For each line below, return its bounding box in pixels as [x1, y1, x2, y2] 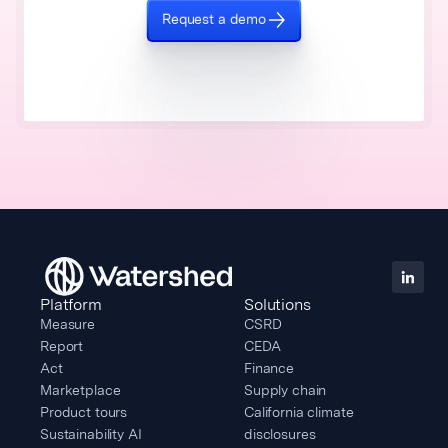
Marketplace [40, 382, 121, 399]
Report [40, 338, 84, 355]
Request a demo [161, 11, 267, 28]
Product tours [40, 404, 128, 421]
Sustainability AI [40, 426, 142, 443]
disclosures [244, 426, 316, 443]
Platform [40, 295, 102, 315]
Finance [244, 360, 295, 377]
